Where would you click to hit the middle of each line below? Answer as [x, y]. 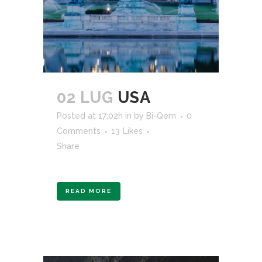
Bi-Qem [161, 116]
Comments [79, 131]
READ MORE [89, 191]
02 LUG [85, 98]
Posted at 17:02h [90, 116]
